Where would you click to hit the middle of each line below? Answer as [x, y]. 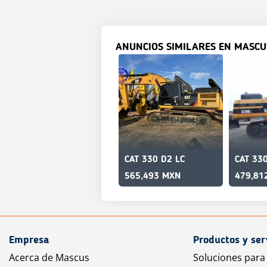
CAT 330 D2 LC [155, 160]
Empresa [29, 240]
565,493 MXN [153, 176]
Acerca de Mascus [49, 257]
